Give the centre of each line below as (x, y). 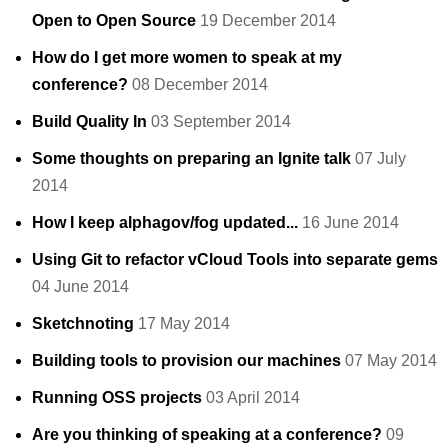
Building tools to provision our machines (186, 360)
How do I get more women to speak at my (187, 57)
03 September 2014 (221, 121)
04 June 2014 (80, 286)
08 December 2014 (200, 84)
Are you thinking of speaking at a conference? (207, 434)
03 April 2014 (253, 397)
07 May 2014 (391, 360)
